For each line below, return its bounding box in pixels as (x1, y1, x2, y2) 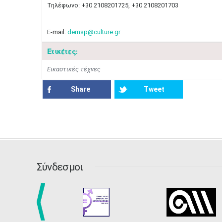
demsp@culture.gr (67, 28, 120, 36)
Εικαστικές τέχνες (47, 65, 101, 73)
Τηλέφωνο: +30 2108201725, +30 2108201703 (47, 1, 178, 9)
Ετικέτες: (47, 47, 78, 55)
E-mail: (47, 28, 67, 36)
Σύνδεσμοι (36, 161, 83, 173)
